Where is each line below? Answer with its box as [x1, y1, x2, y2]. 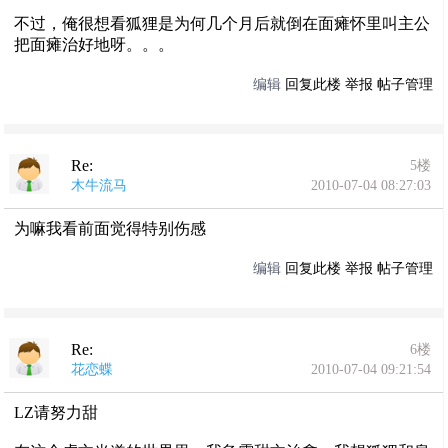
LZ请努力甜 [14, 403, 99, 421]
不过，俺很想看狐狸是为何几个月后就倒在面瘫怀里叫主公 [14, 14, 431, 32]
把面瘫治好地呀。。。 [14, 35, 175, 53]
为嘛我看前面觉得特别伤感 [14, 219, 207, 237]
